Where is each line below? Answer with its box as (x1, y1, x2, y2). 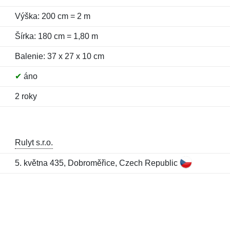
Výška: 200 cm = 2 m (14, 12, 90, 21)
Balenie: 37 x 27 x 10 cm (14, 52, 104, 61)
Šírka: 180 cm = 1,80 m (14, 32, 98, 41)
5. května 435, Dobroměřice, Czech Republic (14, 159, 180, 167)
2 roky (14, 92, 37, 101)
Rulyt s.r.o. (14, 138, 53, 147)
